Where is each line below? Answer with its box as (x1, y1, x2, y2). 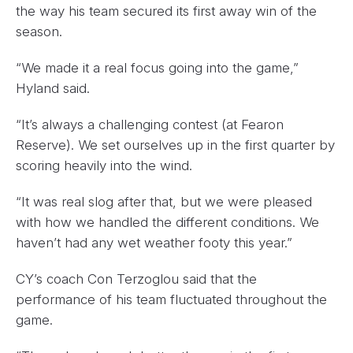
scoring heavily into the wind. (16, 158, 192, 173)
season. (16, 24, 62, 39)
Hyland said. (16, 80, 90, 96)
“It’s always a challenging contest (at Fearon (16, 117, 284, 132)
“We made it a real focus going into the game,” (16, 60, 299, 76)
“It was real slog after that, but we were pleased (16, 194, 312, 210)
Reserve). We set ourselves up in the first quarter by (16, 137, 335, 153)
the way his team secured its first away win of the (16, 3, 317, 19)
